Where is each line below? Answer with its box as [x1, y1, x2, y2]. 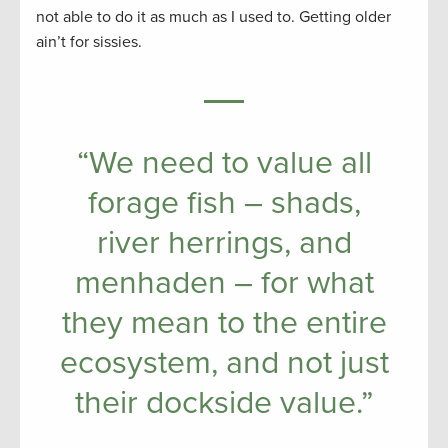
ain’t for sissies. [36, 32, 142, 53]
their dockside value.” [75, 384, 373, 423]
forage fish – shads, [87, 184, 361, 223]
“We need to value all [76, 144, 372, 183]
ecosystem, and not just [59, 344, 389, 383]
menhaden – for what [74, 264, 374, 303]
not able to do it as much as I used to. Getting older [36, 7, 391, 28]
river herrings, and [96, 224, 352, 263]
